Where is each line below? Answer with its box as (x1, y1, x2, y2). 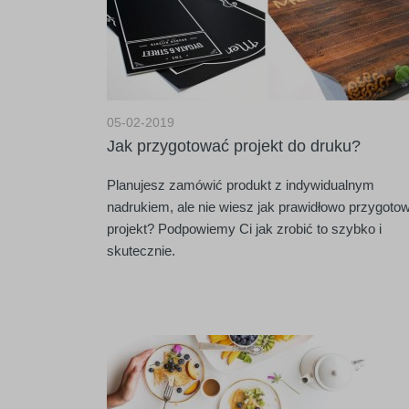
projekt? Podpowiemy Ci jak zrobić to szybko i (107, 221, 382, 236)
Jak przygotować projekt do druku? (107, 137, 361, 155)
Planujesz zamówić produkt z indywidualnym (107, 177, 374, 193)
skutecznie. (107, 243, 175, 258)
